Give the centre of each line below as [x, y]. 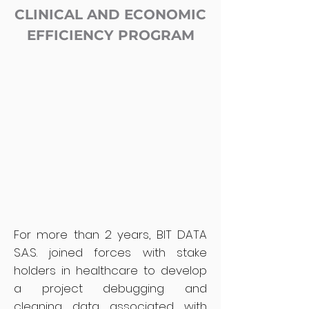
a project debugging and [110, 288]
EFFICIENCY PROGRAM [110, 35]
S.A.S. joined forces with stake [110, 252]
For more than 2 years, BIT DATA [110, 235]
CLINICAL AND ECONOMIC [110, 14]
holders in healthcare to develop [110, 270]
